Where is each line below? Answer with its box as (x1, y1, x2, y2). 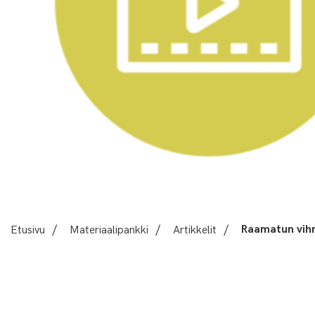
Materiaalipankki (70, 221, 148, 236)
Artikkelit (173, 221, 217, 236)
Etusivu (11, 221, 45, 236)
